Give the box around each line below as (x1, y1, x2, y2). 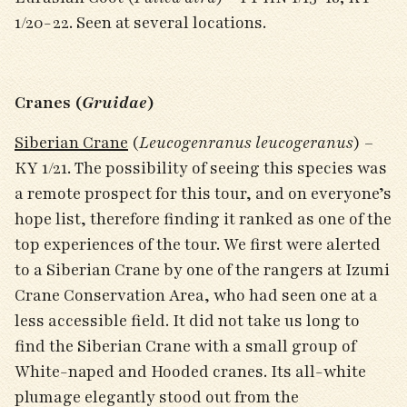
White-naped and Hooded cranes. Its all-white (15, 361, 366, 382)
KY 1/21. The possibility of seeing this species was (15, 157, 387, 179)
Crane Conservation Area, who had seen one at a (15, 284, 378, 306)
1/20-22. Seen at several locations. (15, 12, 270, 34)
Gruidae (82, 92, 147, 114)
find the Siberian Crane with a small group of (15, 335, 356, 357)
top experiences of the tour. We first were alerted (15, 233, 381, 255)
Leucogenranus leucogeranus (139, 132, 353, 154)
